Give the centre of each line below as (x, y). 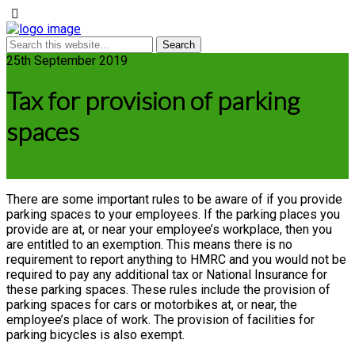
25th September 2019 (67, 61)
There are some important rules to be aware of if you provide (174, 199)
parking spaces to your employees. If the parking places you (173, 214)
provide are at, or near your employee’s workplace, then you (169, 229)
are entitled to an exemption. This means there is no (149, 244)
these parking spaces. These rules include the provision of (168, 289)
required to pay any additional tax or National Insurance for (167, 274)
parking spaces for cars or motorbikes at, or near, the (152, 304)
